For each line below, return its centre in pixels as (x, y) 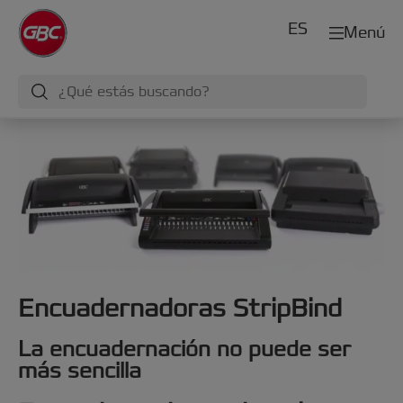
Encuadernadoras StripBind (180, 308)
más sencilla (80, 371)
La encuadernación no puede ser (184, 349)
